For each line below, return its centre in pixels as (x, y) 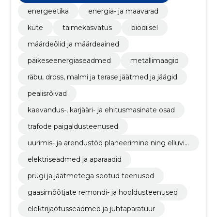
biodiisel (144, 28)
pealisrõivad (47, 93)
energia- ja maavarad (123, 11)
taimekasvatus (87, 28)
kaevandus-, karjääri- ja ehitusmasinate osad (101, 110)
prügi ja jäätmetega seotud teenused (91, 176)
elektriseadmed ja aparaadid (74, 159)
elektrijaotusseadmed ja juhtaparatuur (91, 209)
